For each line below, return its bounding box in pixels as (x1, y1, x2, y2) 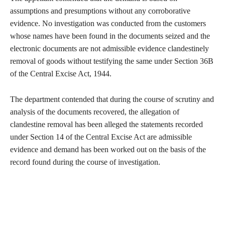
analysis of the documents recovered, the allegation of (10, 107, 179, 117)
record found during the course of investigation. (10, 158, 160, 167)
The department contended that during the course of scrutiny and (10, 95, 214, 104)
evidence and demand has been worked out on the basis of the (10, 145, 206, 154)
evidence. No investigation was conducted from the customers (10, 19, 206, 28)
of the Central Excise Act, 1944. (10, 69, 114, 78)
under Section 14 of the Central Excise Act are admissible (10, 133, 192, 142)
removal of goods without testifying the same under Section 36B (10, 57, 213, 66)
